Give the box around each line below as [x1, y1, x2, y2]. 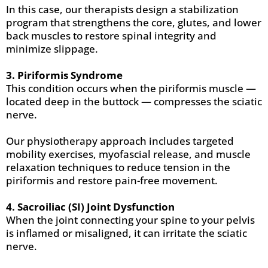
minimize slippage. [6, 42, 98, 56]
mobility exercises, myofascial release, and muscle [6, 147, 251, 161]
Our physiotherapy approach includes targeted [6, 134, 234, 148]
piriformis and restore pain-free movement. [6, 173, 218, 187]
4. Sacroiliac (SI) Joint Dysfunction [6, 200, 175, 214]
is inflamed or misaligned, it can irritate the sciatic [6, 226, 247, 240]
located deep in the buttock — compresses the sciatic [6, 95, 262, 108]
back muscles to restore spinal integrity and [6, 29, 217, 42]
